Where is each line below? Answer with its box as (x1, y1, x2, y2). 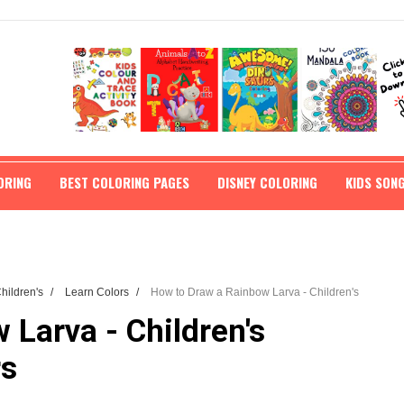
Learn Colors (65, 286, 132, 298)
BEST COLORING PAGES (60, 172, 189, 192)
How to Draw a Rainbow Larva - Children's (151, 286, 359, 298)
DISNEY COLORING (217, 172, 317, 192)
